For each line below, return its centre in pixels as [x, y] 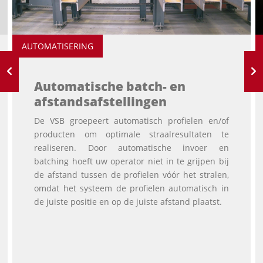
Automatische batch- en [110, 87]
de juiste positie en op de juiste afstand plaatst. [128, 202]
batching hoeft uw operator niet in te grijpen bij [131, 161]
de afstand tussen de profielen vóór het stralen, [131, 175]
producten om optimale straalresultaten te [131, 134]
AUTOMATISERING [58, 46]
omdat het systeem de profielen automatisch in [131, 188]
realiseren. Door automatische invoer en [131, 148]
